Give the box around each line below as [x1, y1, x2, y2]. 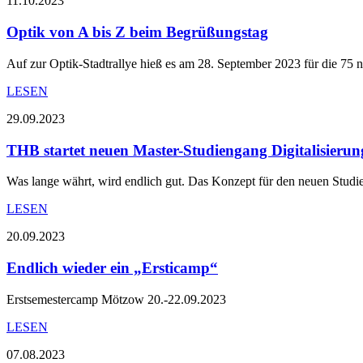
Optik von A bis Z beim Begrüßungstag [6, 23, 268, 41]
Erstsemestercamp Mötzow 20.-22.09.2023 [6, 292, 226, 306]
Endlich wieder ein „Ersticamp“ [6, 259, 218, 277]
